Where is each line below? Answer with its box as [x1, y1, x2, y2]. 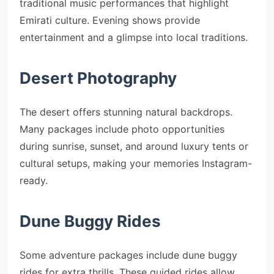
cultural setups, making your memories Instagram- [20, 157, 252, 169]
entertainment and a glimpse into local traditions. [20, 31, 248, 43]
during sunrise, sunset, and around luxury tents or [20, 140, 248, 152]
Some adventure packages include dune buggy [20, 249, 237, 261]
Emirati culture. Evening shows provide [20, 14, 200, 26]
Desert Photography [20, 68, 177, 87]
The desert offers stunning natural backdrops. [20, 106, 232, 118]
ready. [20, 174, 48, 187]
